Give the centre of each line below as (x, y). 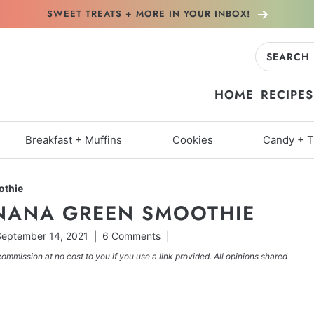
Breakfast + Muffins (74, 140)
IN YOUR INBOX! (209, 14)
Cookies (192, 140)
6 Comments (131, 236)
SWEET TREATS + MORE (106, 14)
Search (277, 54)
